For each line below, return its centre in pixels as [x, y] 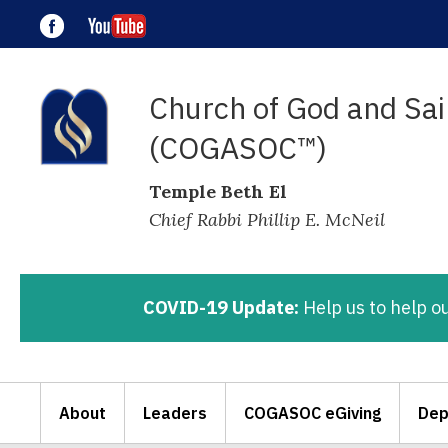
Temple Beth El [217, 191]
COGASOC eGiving [312, 413]
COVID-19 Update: [221, 307]
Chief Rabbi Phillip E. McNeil [266, 219]
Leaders [175, 413]
